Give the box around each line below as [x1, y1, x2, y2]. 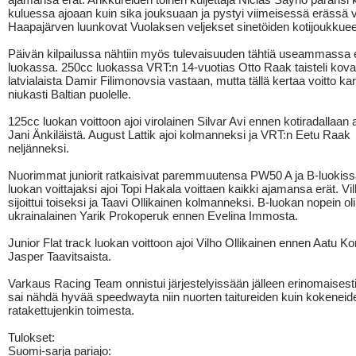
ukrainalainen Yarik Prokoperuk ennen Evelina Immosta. [8, 209, 298, 222]
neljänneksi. [8, 141, 69, 155]
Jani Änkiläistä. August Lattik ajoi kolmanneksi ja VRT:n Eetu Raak [8, 128, 350, 141]
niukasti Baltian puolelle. [8, 87, 131, 101]
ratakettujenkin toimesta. [8, 304, 134, 317]
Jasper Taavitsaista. [8, 250, 111, 263]
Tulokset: [8, 331, 55, 344]
